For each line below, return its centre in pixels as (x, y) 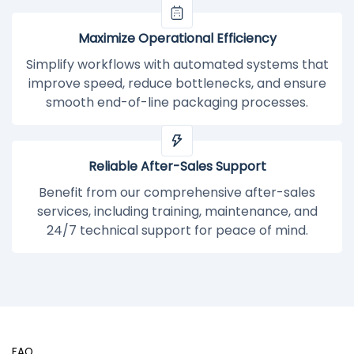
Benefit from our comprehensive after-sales (177, 192)
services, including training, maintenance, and (177, 211)
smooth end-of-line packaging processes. (177, 102)
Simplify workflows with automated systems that (177, 64)
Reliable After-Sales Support (177, 166)
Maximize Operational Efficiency (177, 38)
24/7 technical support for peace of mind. (177, 230)
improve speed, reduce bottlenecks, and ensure (177, 83)
